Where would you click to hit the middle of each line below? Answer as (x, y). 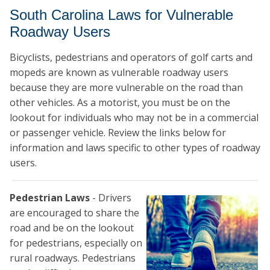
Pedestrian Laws (51, 198)
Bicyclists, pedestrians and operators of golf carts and (131, 58)
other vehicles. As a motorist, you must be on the (120, 103)
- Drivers (112, 198)
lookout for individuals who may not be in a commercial (134, 118)
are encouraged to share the (74, 213)
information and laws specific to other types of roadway (135, 148)
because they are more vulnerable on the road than (126, 88)
